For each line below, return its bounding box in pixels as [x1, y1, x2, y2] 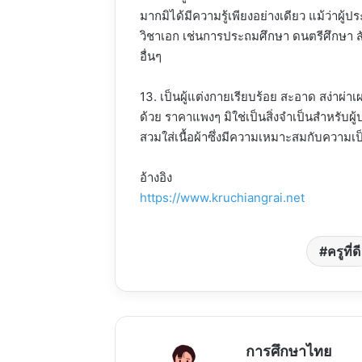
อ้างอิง [140, 169, 172, 185]
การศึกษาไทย [246, 342, 332, 360]
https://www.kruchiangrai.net [140, 189, 305, 205]
